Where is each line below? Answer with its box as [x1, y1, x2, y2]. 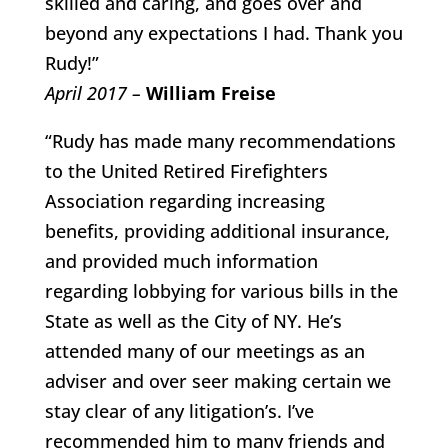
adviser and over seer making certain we [44, 369, 391, 393]
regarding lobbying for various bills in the [44, 279, 398, 303]
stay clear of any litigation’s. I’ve [44, 399, 314, 423]
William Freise [140, 81, 276, 105]
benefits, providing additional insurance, [44, 219, 390, 243]
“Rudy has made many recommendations [44, 129, 396, 153]
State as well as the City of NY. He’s [44, 309, 342, 333]
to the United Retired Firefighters [44, 159, 328, 183]
